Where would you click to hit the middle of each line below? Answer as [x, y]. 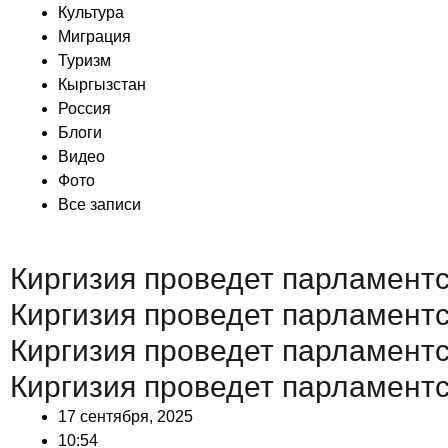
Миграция [94, 36]
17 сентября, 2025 [125, 416]
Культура [91, 12]
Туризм [84, 60]
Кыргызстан [102, 84]
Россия [84, 108]
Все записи [99, 204]
